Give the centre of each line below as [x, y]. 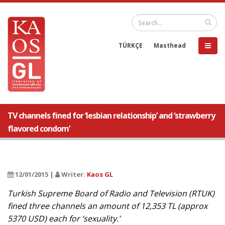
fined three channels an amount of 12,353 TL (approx [107, 206]
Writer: [73, 174]
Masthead [170, 45]
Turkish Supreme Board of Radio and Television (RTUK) [111, 193]
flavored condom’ [39, 129]
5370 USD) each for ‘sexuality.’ [64, 218]
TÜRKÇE [131, 45]
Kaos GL [100, 174]
